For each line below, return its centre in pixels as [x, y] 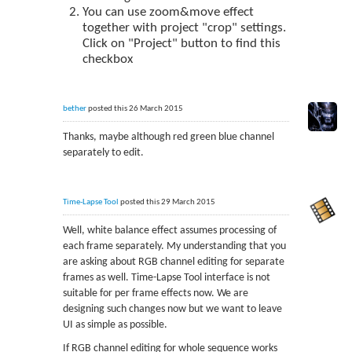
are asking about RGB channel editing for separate [173, 262]
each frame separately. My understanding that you [174, 246]
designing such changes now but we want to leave [172, 309]
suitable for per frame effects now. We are [155, 293]
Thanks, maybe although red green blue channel [168, 137]
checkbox [107, 59]
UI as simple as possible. [115, 325]
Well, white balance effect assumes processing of [169, 231]
